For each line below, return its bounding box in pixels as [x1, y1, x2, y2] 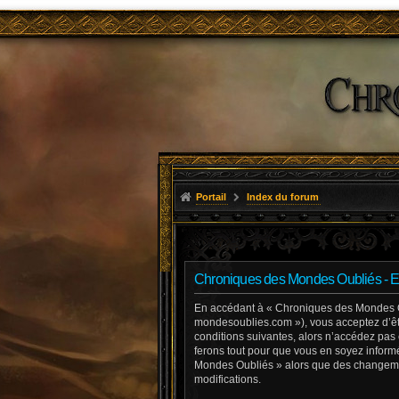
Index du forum [246, 191, 319, 202]
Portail [196, 191, 226, 202]
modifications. [194, 372, 261, 386]
